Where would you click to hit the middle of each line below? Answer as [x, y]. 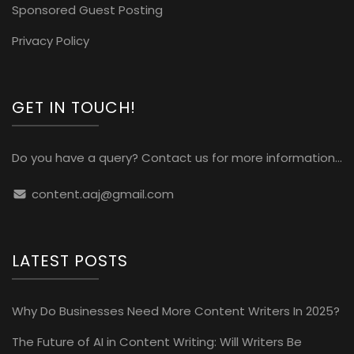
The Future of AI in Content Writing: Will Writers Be [157, 342]
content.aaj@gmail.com [103, 194]
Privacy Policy [51, 40]
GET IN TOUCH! [74, 107]
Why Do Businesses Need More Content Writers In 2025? [176, 311]
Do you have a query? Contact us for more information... [177, 157]
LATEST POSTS [70, 261]
